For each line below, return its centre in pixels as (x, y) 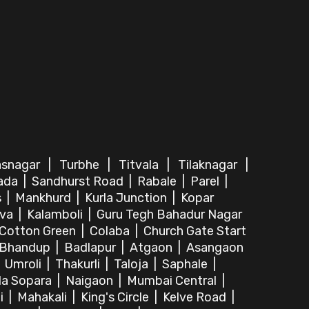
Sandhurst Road (79, 181)
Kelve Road (196, 297)
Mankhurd (44, 198)
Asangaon (215, 248)
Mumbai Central (173, 281)
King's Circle (116, 297)
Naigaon (91, 281)
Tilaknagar (209, 165)
